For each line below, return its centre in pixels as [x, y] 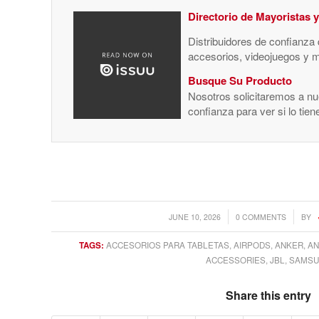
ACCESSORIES [236, 260]
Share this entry [268, 295]
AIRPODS [252, 245]
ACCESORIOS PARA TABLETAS [167, 245]
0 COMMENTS [261, 216]
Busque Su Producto [240, 80]
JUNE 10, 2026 [195, 216]
